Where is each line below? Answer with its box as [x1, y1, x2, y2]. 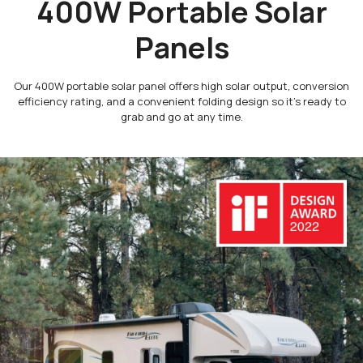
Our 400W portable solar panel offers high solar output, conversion [14, 79, 349, 94]
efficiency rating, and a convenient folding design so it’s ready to [17, 94, 346, 109]
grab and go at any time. [120, 109, 243, 125]
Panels [134, 28, 229, 68]
